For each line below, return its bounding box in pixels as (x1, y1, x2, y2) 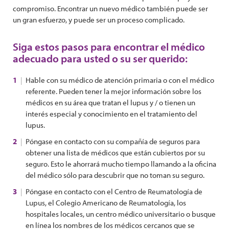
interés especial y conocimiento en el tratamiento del (26, 109, 197, 119)
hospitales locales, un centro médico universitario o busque (26, 209, 216, 219)
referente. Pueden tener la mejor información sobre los (26, 86, 201, 96)
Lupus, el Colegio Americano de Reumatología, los (26, 198, 186, 208)
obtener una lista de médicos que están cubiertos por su (26, 148, 205, 157)
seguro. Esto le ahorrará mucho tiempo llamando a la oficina (26, 159, 216, 169)
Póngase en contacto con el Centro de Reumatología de (26, 187, 202, 196)
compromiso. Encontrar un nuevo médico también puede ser (13, 4, 208, 13)
